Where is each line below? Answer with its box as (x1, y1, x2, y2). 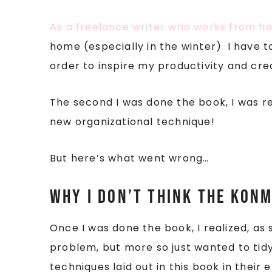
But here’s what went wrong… (50, 151, 209, 165)
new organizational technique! (50, 115, 215, 129)
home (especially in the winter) (50, 39, 222, 53)
